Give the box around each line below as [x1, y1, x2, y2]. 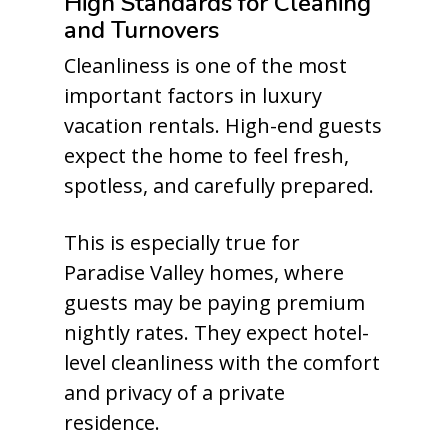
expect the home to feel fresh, [64, 142, 349, 169]
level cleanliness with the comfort [64, 349, 380, 376]
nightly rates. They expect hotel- [64, 319, 369, 346]
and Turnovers [64, 14, 219, 46]
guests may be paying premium [64, 289, 365, 316]
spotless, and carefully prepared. [64, 172, 374, 199]
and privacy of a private [64, 379, 285, 406]
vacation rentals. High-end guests [64, 112, 382, 139]
